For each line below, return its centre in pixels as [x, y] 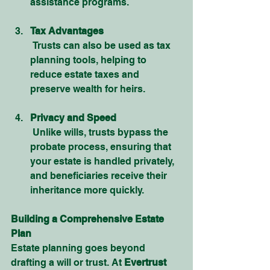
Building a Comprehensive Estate [89, 219]
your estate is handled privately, [103, 161]
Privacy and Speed [73, 118]
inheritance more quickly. [87, 190]
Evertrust [146, 262]
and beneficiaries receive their [100, 176]
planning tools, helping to [89, 60]
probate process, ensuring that [102, 147]
